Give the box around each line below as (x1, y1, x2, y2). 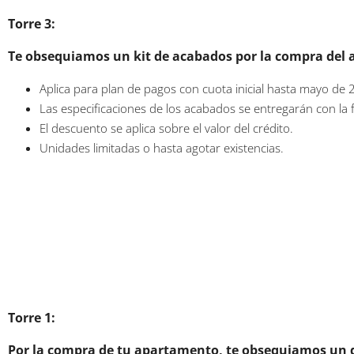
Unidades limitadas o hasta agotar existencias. (40, 139, 284, 156)
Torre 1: (8, 308, 55, 326)
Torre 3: (8, 14, 55, 32)
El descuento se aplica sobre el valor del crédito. (40, 119, 293, 136)
